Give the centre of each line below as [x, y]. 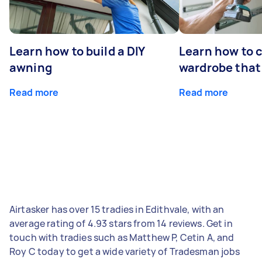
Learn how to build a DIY [77, 51]
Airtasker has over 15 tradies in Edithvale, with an [117, 209]
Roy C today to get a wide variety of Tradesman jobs [125, 251]
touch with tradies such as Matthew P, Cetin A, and [122, 237]
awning [31, 67]
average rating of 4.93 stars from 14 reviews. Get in [121, 223]
